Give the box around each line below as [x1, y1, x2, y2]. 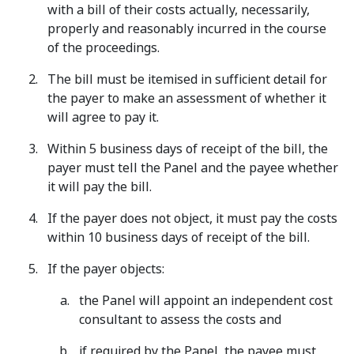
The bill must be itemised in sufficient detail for [47, 70, 327, 88]
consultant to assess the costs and [79, 311, 281, 329]
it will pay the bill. [47, 178, 152, 196]
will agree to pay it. [47, 108, 159, 126]
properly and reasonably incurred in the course [47, 20, 326, 38]
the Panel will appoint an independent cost [79, 292, 333, 310]
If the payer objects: [47, 260, 164, 278]
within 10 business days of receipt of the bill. [47, 228, 310, 247]
